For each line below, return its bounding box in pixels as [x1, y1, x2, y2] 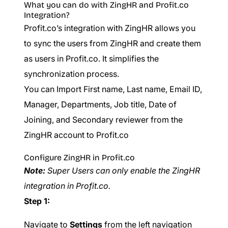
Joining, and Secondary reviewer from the [24, 115, 183, 125]
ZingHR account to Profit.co [24, 130, 129, 140]
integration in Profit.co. [24, 181, 110, 191]
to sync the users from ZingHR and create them [24, 38, 201, 48]
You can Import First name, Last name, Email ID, [24, 84, 202, 94]
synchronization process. [24, 69, 119, 79]
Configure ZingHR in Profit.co [24, 153, 135, 162]
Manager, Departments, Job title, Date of [24, 99, 177, 109]
